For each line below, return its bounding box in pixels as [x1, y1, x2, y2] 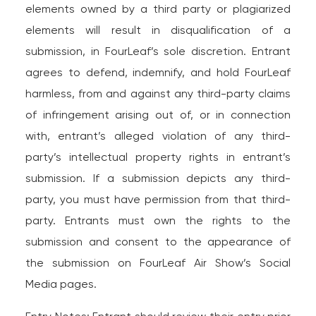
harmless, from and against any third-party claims [25, 87, 291, 100]
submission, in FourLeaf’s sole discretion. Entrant [25, 44, 291, 58]
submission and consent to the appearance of [25, 235, 291, 248]
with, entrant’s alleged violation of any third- [25, 129, 291, 142]
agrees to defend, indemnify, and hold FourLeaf [25, 66, 291, 79]
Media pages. [25, 277, 97, 291]
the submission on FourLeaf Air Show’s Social [25, 256, 291, 269]
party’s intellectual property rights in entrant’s [25, 150, 291, 164]
